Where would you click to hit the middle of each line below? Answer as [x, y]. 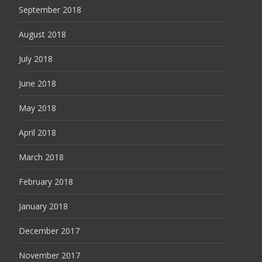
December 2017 [49, 230]
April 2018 [37, 132]
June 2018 [37, 83]
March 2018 [41, 157]
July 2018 [36, 58]
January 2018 [43, 206]
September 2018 [50, 9]
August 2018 [42, 34]
